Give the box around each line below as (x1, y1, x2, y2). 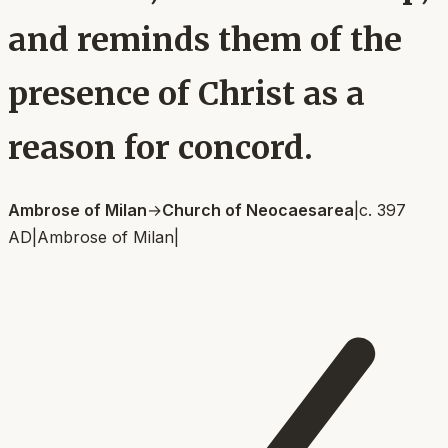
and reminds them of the (8, 20, 402, 61)
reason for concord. (8, 128, 313, 169)
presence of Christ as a (8, 74, 365, 115)
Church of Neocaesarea (162, 199, 354, 220)
